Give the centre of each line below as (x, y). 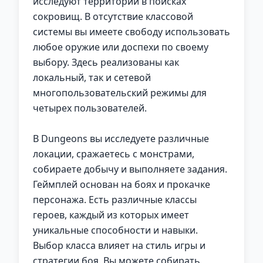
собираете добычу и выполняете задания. (130, 169)
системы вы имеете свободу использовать (131, 32)
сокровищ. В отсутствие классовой (113, 16)
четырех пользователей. (90, 108)
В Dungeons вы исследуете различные (121, 139)
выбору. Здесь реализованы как (106, 62)
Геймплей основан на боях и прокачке (122, 184)
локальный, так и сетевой (92, 77)
